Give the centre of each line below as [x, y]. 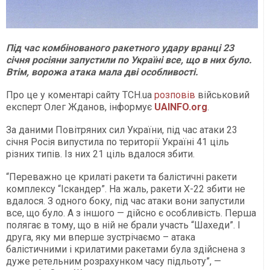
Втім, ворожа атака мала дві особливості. [102, 72]
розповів [176, 95]
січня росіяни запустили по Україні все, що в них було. [129, 60]
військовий [224, 95]
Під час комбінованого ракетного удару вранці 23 [120, 48]
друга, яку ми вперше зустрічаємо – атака [101, 237]
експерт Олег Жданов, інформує [80, 107]
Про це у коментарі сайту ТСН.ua [80, 95]
